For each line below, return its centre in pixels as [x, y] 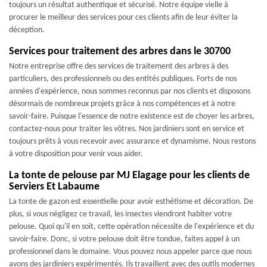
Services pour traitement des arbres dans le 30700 [120, 52]
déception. [27, 30]
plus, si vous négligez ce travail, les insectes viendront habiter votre [120, 214]
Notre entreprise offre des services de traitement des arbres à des [119, 66]
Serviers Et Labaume [54, 187]
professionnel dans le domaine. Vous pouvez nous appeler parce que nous [130, 252]
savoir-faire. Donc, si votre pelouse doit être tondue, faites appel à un [124, 239]
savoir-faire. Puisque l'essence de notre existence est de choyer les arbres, [132, 117]
